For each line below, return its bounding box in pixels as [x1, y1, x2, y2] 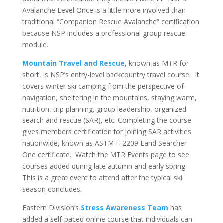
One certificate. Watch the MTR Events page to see [22, 150, 189, 159]
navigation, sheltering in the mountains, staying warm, [22, 93, 197, 102]
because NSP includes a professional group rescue [22, 28, 185, 38]
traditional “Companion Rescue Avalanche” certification [22, 17, 199, 26]
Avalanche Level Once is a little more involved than [22, 5, 186, 15]
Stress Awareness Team [80, 203, 168, 212]
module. [22, 40, 48, 49]
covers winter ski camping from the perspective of [22, 81, 184, 91]
